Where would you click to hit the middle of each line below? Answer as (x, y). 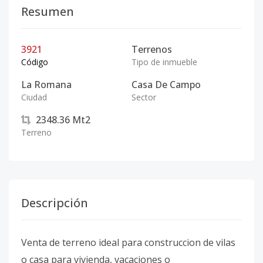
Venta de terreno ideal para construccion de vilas (128, 242)
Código (35, 62)
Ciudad (34, 97)
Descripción (55, 203)
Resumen (48, 11)
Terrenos (152, 49)
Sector (144, 97)
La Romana (46, 85)
